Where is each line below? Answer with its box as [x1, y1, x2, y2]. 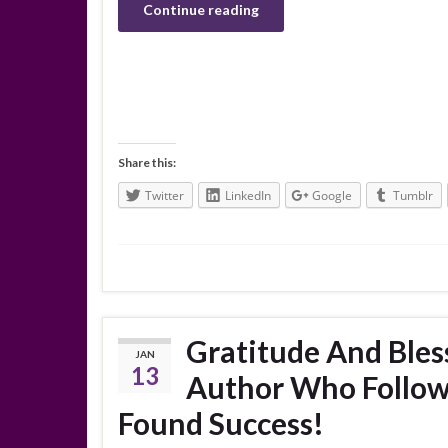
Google [312, 186, 352, 204]
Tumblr [393, 186, 433, 204]
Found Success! [118, 404, 324, 441]
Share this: [118, 154, 176, 170]
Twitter [145, 186, 184, 204]
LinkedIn [225, 186, 271, 204]
